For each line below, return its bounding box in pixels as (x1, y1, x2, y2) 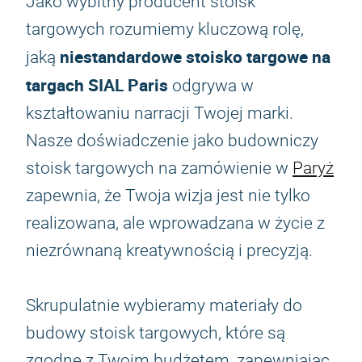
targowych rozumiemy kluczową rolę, (26, 19, 304, 39)
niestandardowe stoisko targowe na (60, 45, 330, 68)
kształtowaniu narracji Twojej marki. (26, 103, 293, 123)
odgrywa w (168, 76, 254, 95)
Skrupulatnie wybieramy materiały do (26, 296, 302, 315)
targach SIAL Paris (26, 74, 168, 96)
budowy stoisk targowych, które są (26, 323, 285, 343)
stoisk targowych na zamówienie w (26, 158, 293, 178)
